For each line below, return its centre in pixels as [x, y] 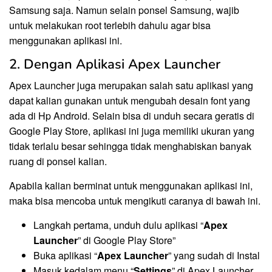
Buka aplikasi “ [65, 256]
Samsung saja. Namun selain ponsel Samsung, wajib [124, 10]
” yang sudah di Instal [214, 256]
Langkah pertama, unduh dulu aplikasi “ [118, 225]
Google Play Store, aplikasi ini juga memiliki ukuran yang [132, 131]
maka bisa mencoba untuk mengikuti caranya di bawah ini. [135, 201]
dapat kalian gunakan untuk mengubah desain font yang [130, 101]
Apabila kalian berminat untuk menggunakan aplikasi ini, [131, 186]
